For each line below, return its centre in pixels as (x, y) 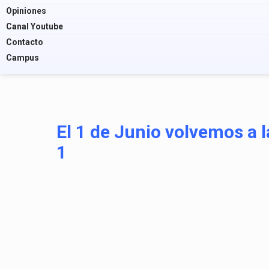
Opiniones (26, 11)
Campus (23, 58)
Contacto (25, 42)
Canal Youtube (35, 26)
